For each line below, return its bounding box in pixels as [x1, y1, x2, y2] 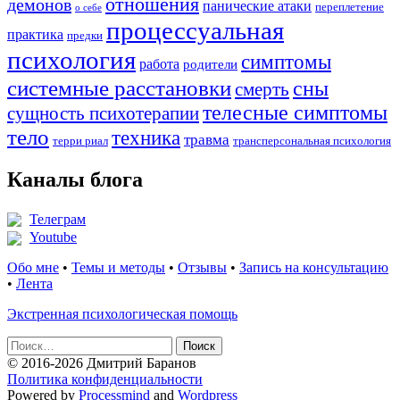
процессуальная [106, 15, 284, 45]
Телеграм [29, 211, 86, 227]
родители [183, 56, 237, 71]
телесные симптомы [203, 100, 387, 124]
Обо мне [7, 259, 59, 275]
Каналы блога [7, 167, 143, 191]
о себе [75, 2, 102, 12]
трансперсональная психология [233, 134, 391, 147]
